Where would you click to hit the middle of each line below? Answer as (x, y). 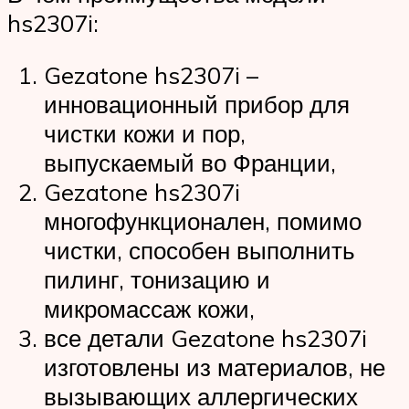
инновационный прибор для (197, 105)
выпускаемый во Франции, (190, 163)
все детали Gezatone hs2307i (205, 338)
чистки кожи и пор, (145, 134)
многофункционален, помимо (203, 221)
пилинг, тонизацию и (157, 280)
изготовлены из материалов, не (215, 367)
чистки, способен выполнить (199, 251)
